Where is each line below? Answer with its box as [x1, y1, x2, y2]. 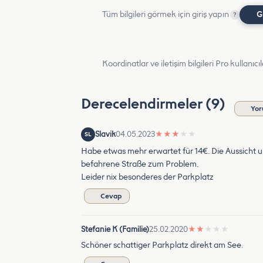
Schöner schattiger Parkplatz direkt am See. [81, 240, 243, 250]
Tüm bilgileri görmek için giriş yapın [102, 9, 229, 19]
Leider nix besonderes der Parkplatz [81, 172, 214, 182]
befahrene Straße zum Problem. [81, 159, 198, 169]
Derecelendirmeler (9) [81, 95, 228, 112]
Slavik [95, 130, 116, 139]
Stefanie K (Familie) [81, 225, 149, 234]
